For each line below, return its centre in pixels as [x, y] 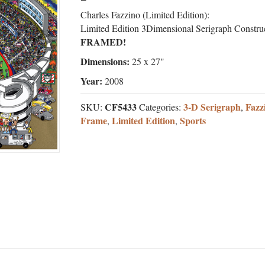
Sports [193, 121]
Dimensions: [105, 62]
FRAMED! [103, 42]
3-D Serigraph [212, 107]
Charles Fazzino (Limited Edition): [145, 15]
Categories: [161, 107]
